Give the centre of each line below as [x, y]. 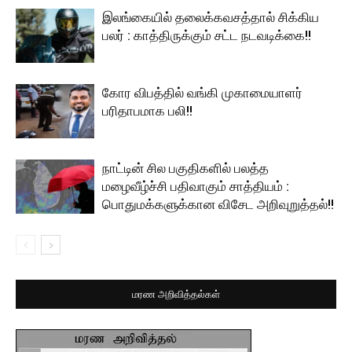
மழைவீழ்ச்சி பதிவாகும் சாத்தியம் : [196, 187]
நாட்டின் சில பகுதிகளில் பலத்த [185, 169]
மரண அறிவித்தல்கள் [176, 295]
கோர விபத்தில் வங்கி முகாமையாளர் [202, 93]
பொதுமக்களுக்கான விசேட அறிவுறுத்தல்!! [218, 205]
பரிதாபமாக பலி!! [147, 111]
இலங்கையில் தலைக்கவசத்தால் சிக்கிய [211, 18]
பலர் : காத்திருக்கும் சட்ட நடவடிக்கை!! [207, 36]
